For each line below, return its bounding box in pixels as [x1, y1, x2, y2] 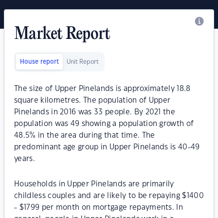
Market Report [14, 25, 110, 44]
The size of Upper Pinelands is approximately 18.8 [14, 85, 191, 92]
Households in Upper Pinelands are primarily [14, 181, 174, 188]
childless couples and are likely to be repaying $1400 [14, 192, 204, 200]
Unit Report [67, 59, 99, 65]
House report [20, 59, 59, 65]
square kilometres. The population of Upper [14, 97, 171, 104]
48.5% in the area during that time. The [14, 132, 155, 139]
